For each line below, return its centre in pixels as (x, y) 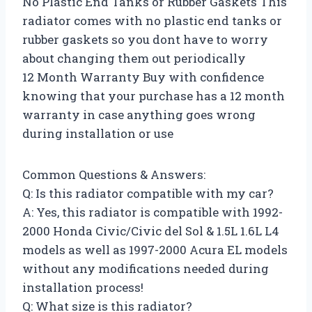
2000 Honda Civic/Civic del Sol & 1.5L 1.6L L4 (151, 231)
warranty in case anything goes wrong (139, 115)
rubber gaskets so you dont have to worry (145, 40)
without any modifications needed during (146, 269)
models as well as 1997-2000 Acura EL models (155, 250)
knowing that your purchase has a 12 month (154, 96)
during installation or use (98, 134)
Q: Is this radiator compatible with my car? (148, 194)
